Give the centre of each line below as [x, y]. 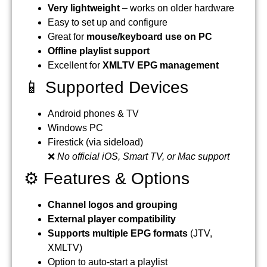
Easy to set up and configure [108, 23]
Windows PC [75, 128]
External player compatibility [112, 219]
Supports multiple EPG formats [118, 234]
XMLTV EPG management [161, 66]
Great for [67, 37]
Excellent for [75, 66]
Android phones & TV [93, 114]
